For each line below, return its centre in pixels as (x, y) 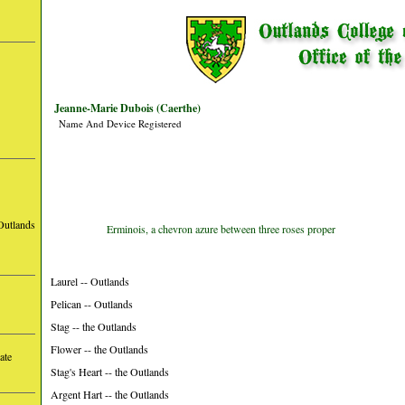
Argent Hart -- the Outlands (110, 394)
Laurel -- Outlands (90, 281)
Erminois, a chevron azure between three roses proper (221, 229)
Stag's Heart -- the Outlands (110, 372)
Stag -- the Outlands (94, 326)
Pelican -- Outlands (92, 304)
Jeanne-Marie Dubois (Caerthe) (127, 108)
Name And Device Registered (120, 123)
